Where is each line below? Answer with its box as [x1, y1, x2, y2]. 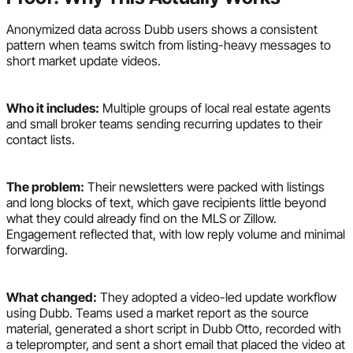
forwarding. [6, 241, 68, 258]
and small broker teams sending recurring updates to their [6, 115, 322, 132]
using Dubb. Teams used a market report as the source [6, 304, 309, 321]
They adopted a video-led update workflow [97, 288, 336, 305]
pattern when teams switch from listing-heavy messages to [6, 36, 331, 53]
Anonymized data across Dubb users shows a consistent [6, 20, 318, 37]
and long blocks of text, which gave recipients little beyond [6, 194, 326, 210]
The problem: [6, 178, 84, 195]
